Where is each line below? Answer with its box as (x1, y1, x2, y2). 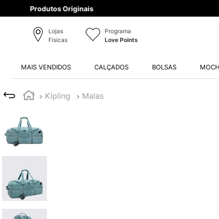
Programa (104, 27, 131, 35)
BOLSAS (152, 63, 176, 71)
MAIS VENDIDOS (21, 63, 71, 71)
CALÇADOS (94, 63, 129, 71)
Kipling (45, 90, 70, 101)
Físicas (48, 36, 67, 44)
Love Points (104, 36, 138, 44)
